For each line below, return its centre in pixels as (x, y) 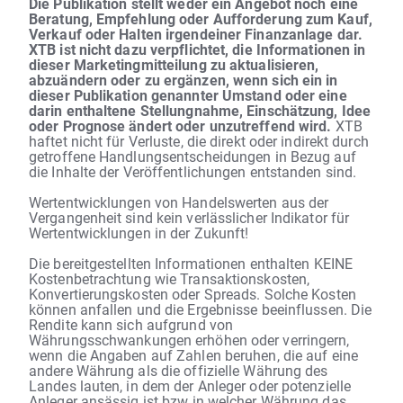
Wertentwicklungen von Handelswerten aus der (179, 201)
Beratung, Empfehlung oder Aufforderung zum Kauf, (201, 18)
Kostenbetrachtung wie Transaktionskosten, (170, 278)
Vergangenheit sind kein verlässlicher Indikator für (189, 217)
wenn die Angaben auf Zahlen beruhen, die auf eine (193, 354)
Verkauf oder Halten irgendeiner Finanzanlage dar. (196, 33)
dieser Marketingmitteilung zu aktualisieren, (174, 64)
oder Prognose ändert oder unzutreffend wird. (180, 125)
